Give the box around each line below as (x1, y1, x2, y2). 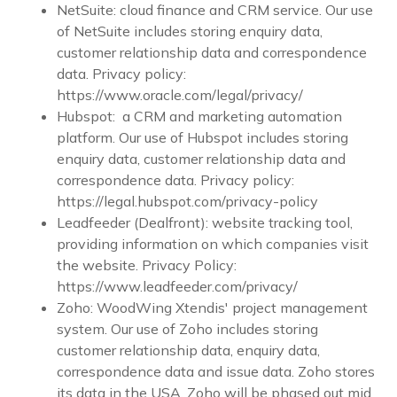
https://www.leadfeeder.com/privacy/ (57, 277, 301, 295)
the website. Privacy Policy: (57, 256, 237, 274)
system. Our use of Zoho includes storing (57, 320, 318, 338)
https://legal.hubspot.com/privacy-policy (57, 192, 318, 210)
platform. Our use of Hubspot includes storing (57, 128, 348, 146)
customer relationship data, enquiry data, (57, 341, 320, 359)
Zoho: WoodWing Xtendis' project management (57, 299, 368, 316)
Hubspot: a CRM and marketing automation (57, 107, 342, 125)
